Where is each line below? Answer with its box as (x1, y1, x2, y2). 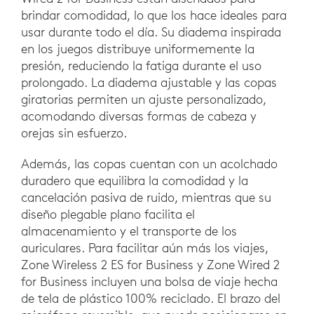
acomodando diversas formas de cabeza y (21, 108, 257, 125)
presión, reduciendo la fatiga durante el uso (21, 57, 261, 74)
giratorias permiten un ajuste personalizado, (21, 91, 266, 108)
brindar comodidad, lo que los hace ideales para (21, 7, 287, 24)
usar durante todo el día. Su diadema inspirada (21, 24, 281, 41)
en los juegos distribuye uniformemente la (21, 41, 254, 57)
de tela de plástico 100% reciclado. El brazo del (21, 290, 280, 307)
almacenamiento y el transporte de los (21, 223, 237, 240)
